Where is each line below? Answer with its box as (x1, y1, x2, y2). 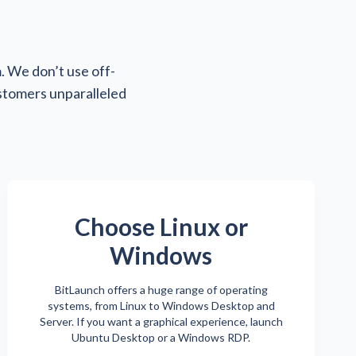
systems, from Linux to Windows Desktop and (47, 298, 275, 312)
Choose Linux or (74, 211, 248, 241)
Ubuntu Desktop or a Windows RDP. (72, 330, 251, 344)
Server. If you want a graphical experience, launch (39, 314, 283, 328)
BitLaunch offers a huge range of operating (54, 282, 268, 296)
